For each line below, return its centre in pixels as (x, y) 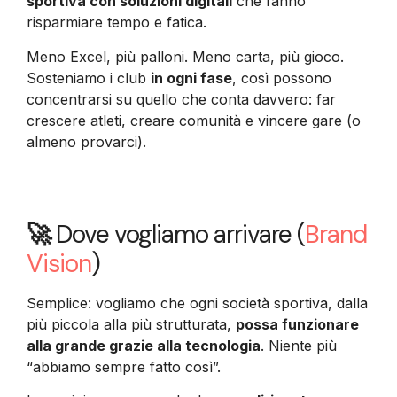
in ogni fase (191, 78)
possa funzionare (297, 324)
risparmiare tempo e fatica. (117, 23)
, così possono (282, 78)
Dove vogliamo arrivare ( (180, 234)
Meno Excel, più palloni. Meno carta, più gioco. (185, 56)
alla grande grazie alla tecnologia (144, 345)
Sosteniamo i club (89, 78)
